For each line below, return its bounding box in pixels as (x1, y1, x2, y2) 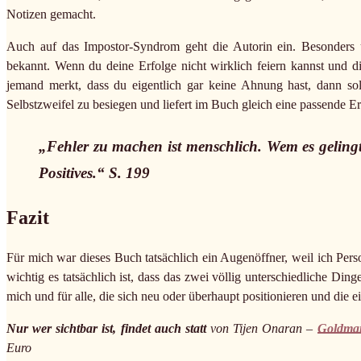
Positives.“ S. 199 (39, 164, 150, 181)
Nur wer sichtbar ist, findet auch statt (6, 321, 206, 335)
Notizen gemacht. (6, 6, 96, 21)
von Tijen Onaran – (205, 321, 317, 335)
